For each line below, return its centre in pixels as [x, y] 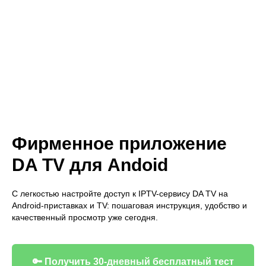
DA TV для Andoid [90, 165]
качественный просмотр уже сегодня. [85, 217]
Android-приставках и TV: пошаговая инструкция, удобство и [129, 205]
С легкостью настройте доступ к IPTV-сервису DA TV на [120, 194]
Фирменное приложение [119, 143]
